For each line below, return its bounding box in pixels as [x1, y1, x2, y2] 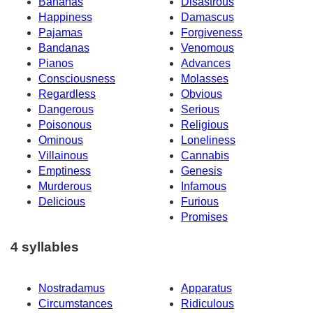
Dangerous [38, 103, 94, 116]
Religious [181, 119, 228, 131]
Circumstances [38, 297, 112, 310]
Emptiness [38, 165, 91, 177]
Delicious [38, 196, 85, 208]
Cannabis [181, 150, 229, 162]
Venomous [181, 42, 234, 54]
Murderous [38, 180, 92, 193]
